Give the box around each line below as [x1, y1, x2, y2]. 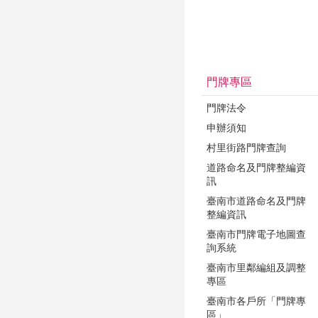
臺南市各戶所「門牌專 [207, 295, 306, 307]
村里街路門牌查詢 [207, 142, 286, 153]
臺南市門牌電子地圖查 [207, 229, 306, 240]
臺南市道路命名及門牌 [207, 195, 306, 207]
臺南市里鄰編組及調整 [207, 262, 306, 273]
